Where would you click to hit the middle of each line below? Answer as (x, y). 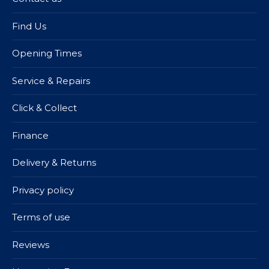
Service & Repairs (51, 80)
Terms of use (41, 217)
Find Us (29, 26)
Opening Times (47, 53)
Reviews (31, 244)
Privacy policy (43, 190)
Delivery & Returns (54, 163)
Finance (30, 135)
